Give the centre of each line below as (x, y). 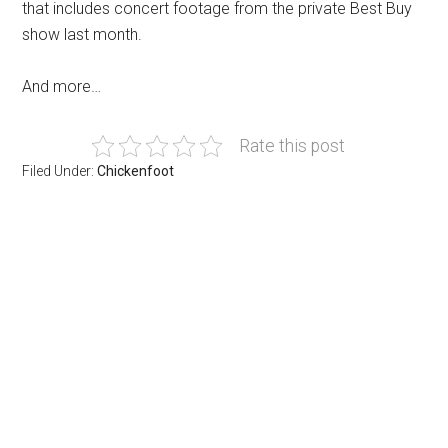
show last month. (82, 35)
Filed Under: (60, 171)
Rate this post (291, 146)
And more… (62, 87)
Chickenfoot (136, 171)
